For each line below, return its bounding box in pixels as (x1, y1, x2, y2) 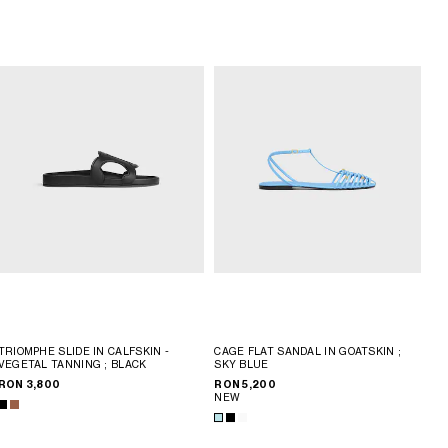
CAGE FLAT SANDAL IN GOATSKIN (214, 345, 398, 358)
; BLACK (104, 358, 147, 371)
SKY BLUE (214, 358, 269, 371)
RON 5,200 (214, 378, 276, 392)
